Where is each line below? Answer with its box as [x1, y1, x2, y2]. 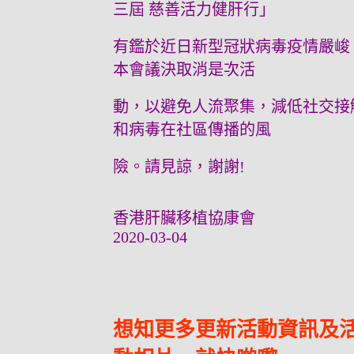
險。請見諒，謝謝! [113, 158, 245, 176]
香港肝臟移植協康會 [113, 209, 259, 228]
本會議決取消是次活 [113, 61, 255, 79]
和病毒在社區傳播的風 [113, 121, 271, 139]
